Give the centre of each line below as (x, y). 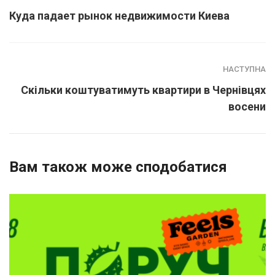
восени (247, 106)
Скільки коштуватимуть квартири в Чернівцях (143, 90)
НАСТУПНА (244, 69)
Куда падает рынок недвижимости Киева (119, 15)
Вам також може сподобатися (118, 167)
